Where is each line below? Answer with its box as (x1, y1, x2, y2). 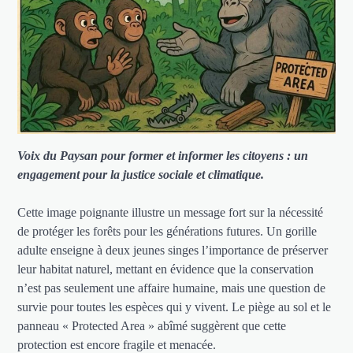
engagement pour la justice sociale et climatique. (17, 167, 265, 181)
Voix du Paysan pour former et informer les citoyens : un (17, 148, 309, 162)
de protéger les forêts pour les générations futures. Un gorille (17, 224, 318, 238)
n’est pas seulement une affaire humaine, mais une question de (17, 281, 326, 295)
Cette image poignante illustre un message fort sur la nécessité (17, 205, 324, 219)
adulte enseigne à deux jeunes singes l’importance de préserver (17, 243, 329, 257)
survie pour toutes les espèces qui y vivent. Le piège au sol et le (17, 299, 332, 314)
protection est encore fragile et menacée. (17, 337, 217, 351)
